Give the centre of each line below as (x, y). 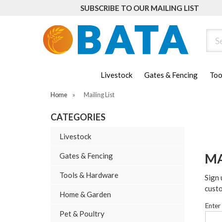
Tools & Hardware (89, 175)
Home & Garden (85, 194)
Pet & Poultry (82, 214)
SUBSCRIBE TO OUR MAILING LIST (140, 8)
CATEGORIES (78, 117)
